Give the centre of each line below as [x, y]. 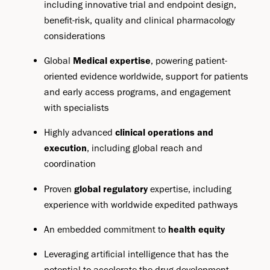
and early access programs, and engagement [138, 92]
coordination [70, 164]
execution [66, 148]
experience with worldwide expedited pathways [141, 204]
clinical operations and [165, 133]
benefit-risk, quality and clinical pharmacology [140, 20]
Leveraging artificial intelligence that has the [137, 254]
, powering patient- [189, 61]
